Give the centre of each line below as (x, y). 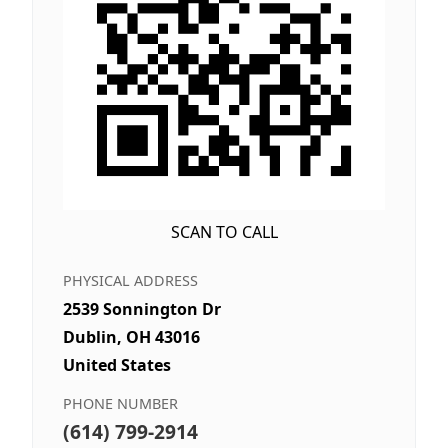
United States (117, 365)
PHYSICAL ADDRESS (130, 281)
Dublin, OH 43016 (131, 337)
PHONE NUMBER (120, 404)
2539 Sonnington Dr (142, 309)
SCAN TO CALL (224, 232)
